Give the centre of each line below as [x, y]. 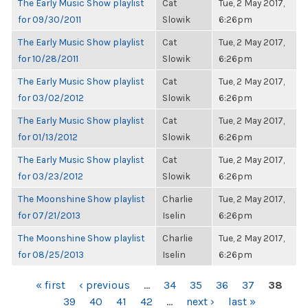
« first [51, 285]
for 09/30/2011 [49, 19]
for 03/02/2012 [51, 98]
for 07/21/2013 [49, 215]
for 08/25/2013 [51, 254]
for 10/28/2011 [48, 58]
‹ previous [104, 285]
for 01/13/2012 [48, 137]
